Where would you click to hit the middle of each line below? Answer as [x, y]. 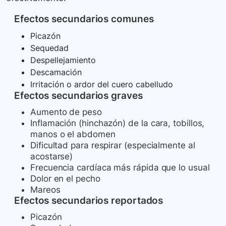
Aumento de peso [66, 112]
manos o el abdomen [73, 134]
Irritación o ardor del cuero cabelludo [102, 84]
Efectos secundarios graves [78, 96]
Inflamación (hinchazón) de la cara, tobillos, [118, 123]
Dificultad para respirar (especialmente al [113, 146]
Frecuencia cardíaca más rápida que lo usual [120, 168]
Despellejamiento [63, 60]
